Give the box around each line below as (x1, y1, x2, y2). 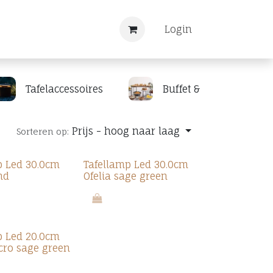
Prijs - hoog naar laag (72, 125, 180, 137)
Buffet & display (163, 83, 238, 95)
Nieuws (4, 23, 40, 35)
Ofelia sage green (83, 170, 168, 182)
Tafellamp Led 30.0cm (83, 158, 188, 171)
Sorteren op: (16, 126, 69, 136)
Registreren (49, 23, 105, 35)
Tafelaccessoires (26, 83, 103, 95)
